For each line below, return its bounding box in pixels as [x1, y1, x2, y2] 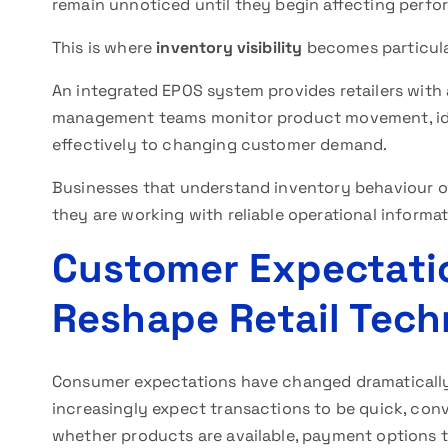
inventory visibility [156, 37, 303, 58]
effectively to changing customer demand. [52, 134, 388, 155]
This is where [52, 37, 157, 58]
